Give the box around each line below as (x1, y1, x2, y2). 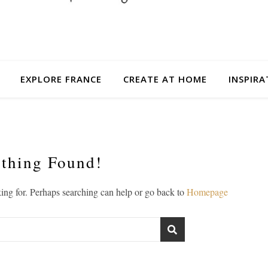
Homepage (186, 185, 228, 198)
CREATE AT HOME (123, 73, 207, 85)
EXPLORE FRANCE (20, 73, 102, 85)
